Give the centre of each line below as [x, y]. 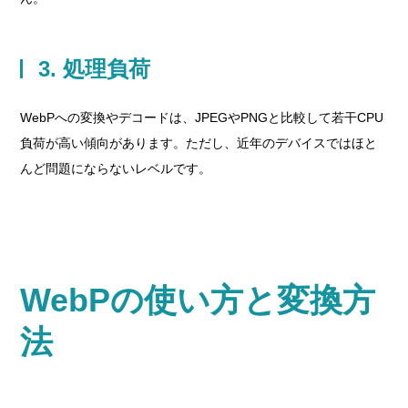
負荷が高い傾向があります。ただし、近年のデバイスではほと [199, 143]
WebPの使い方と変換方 [198, 300]
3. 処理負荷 [95, 69]
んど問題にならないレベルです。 [116, 168]
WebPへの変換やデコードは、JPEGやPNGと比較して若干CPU [202, 117]
